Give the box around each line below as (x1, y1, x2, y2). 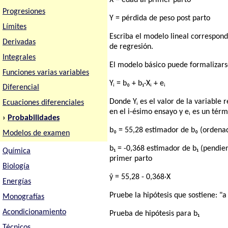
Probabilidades (7, 114, 60, 123)
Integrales (2, 53, 36, 62)
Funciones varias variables (2, 68, 89, 77)
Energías (2, 177, 31, 186)
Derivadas (2, 38, 36, 46)
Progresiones (2, 7, 45, 16)
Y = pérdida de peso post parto (109, 14, 211, 23)
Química (2, 147, 31, 156)
